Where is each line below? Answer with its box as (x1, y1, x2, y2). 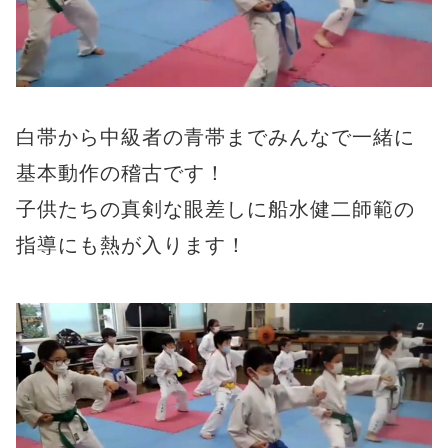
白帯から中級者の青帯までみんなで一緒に (16, 125, 415, 150)
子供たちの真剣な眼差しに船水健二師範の (16, 197, 415, 222)
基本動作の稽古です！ (16, 161, 226, 186)
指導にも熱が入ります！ (16, 233, 247, 258)
